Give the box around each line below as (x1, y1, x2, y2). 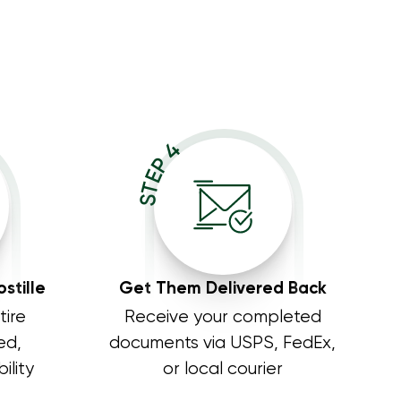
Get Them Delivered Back (118, 281, 327, 298)
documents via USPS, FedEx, (109, 335, 337, 353)
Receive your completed (124, 309, 321, 327)
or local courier (162, 361, 283, 379)
